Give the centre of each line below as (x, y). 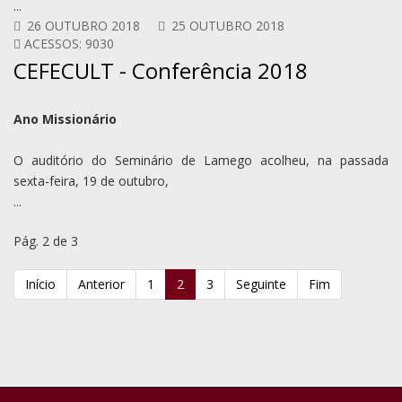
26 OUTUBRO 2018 (83, 25)
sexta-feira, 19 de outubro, (91, 180)
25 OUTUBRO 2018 (228, 25)
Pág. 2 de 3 (46, 240)
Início (40, 284)
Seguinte (261, 284)
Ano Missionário (76, 118)
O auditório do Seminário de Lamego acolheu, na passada (201, 160)
